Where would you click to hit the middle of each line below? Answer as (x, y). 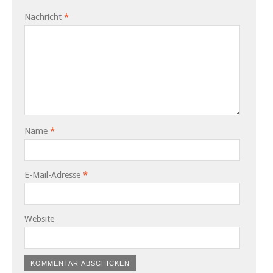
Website (39, 219)
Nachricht (44, 17)
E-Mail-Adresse (54, 175)
